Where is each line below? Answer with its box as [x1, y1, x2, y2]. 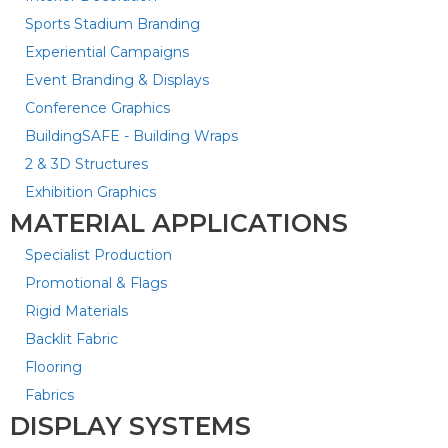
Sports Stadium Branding [25, 15, 200, 33]
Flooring [25, 358, 82, 376]
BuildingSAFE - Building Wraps [25, 127, 238, 145]
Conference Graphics [25, 99, 170, 117]
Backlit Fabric [25, 330, 118, 348]
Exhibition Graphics [25, 183, 156, 201]
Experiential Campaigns [25, 43, 189, 61]
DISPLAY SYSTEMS [10, 411, 251, 441]
